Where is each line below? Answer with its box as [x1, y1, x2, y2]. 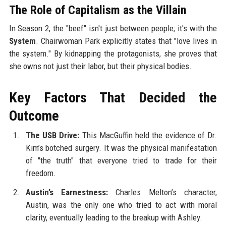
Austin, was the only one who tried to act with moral [25, 199, 217, 210]
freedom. [25, 167, 56, 178]
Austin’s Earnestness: [25, 187, 108, 197]
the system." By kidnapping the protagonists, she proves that [9, 48, 217, 59]
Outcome [9, 107, 59, 124]
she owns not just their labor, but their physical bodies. [9, 61, 192, 71]
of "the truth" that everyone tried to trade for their [25, 155, 217, 165]
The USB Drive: [25, 130, 80, 140]
